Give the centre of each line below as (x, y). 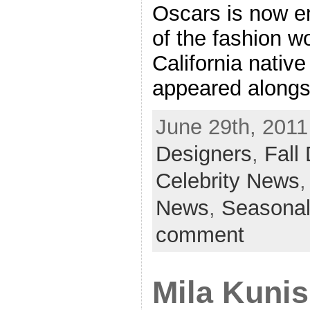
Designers (203, 154)
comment (200, 235)
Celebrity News (227, 181)
